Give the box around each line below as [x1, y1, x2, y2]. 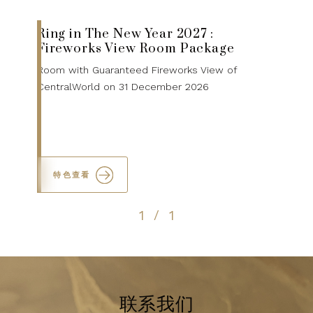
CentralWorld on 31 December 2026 [36, 81, 209, 93]
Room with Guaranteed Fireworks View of [36, 64, 237, 76]
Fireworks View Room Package [36, 40, 235, 57]
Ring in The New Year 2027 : [36, 25, 214, 42]
